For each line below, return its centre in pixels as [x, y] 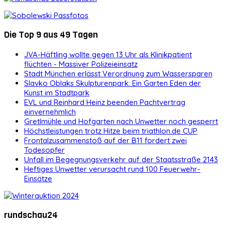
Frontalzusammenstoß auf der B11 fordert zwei [105, 140]
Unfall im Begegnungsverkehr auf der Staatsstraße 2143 [121, 159]
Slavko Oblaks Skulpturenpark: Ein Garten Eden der [113, 83]
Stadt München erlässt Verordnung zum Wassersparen [118, 73]
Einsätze [38, 178]
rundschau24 [31, 215]
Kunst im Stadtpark [57, 92]
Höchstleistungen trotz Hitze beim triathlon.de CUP [111, 131]
